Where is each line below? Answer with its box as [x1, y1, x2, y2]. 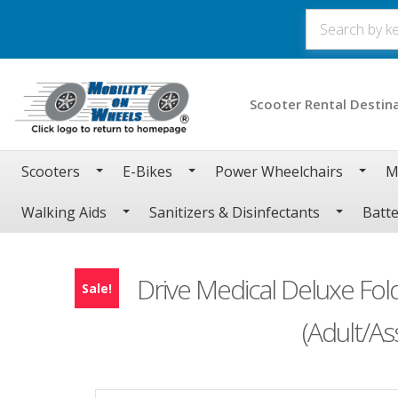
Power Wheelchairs [215, 161, 343, 181]
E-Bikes [123, 161, 172, 181]
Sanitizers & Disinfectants [149, 202, 320, 222]
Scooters [21, 161, 80, 181]
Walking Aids [21, 202, 107, 222]
